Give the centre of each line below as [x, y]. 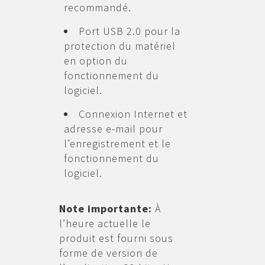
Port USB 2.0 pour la [129, 31]
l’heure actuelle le [105, 223]
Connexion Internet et [133, 114]
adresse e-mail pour [113, 129]
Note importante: [107, 209]
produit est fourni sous [116, 238]
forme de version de [108, 253]
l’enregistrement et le [117, 143]
